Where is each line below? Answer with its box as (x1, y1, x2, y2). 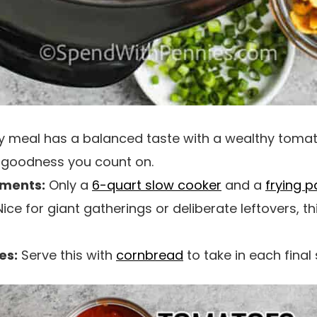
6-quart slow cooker (92, 176, 221, 194)
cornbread (116, 246, 183, 264)
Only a (45, 176, 92, 194)
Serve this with (18, 246, 116, 264)
